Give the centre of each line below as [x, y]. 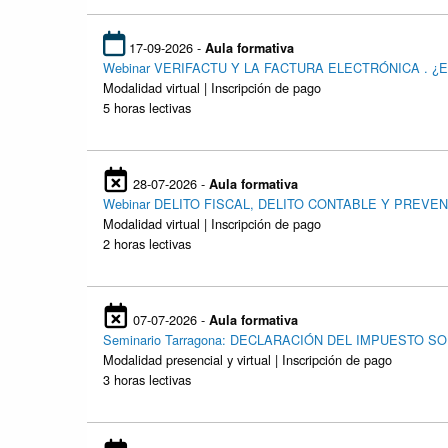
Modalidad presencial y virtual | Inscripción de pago [247, 360]
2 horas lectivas [147, 244]
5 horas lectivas [147, 108]
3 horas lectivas [147, 380]
